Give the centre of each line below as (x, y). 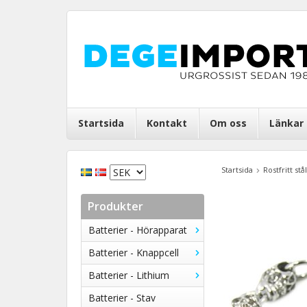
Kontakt (167, 123)
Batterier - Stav (122, 298)
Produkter (115, 206)
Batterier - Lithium (129, 275)
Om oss (228, 123)
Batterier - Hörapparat (138, 230)
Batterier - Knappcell (134, 253)
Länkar (286, 123)
